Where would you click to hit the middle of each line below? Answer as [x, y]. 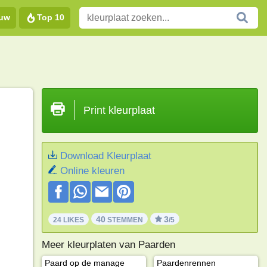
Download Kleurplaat [105, 156]
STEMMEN [124, 220]
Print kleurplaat [119, 110]
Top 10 [51, 17]
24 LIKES [68, 220]
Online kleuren [92, 171]
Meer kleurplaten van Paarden [108, 244]
